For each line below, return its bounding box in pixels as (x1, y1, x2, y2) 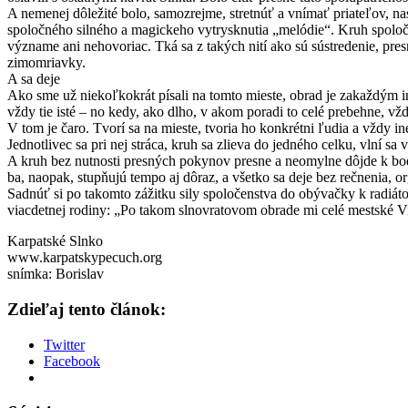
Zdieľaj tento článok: (7, 299, 166, 319)
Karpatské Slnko (7, 233, 103, 250)
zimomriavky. (7, 55, 86, 71)
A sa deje (7, 71, 60, 87)
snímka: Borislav (7, 266, 104, 282)
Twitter (44, 336, 85, 352)
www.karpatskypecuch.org (7, 250, 162, 266)
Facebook (44, 352, 100, 369)
